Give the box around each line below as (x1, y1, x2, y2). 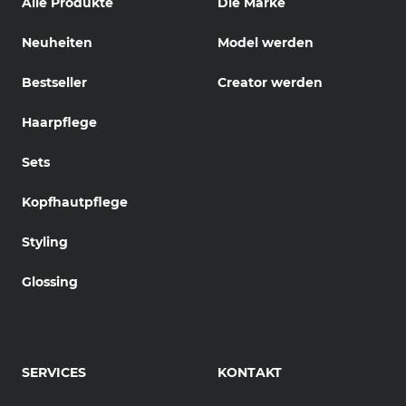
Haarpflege (22, 113, 97, 130)
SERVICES (22, 363, 86, 381)
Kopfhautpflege (22, 193, 128, 210)
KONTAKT (217, 363, 282, 381)
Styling (22, 233, 68, 250)
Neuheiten (22, 34, 92, 51)
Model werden (217, 34, 314, 51)
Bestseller (22, 73, 87, 91)
